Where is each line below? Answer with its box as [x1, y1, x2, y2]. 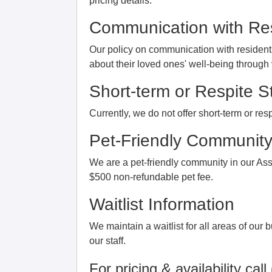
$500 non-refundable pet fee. [89, 171, 213, 182]
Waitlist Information [89, 194, 234, 214]
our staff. [89, 235, 126, 246]
